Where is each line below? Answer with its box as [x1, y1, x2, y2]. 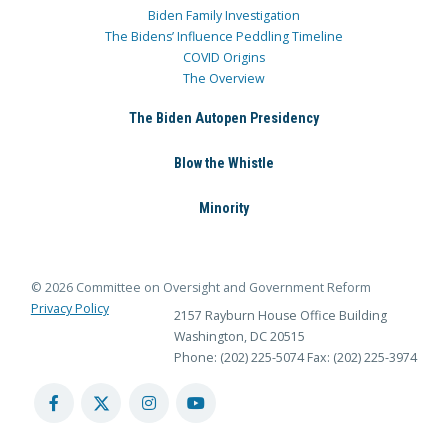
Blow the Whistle [174, 154, 274, 171]
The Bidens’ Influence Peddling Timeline [105, 27, 343, 45]
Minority [199, 200, 249, 217]
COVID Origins [183, 48, 265, 66]
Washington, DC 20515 [174, 328, 306, 346]
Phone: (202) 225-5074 [174, 349, 305, 367]
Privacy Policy [30, 300, 109, 318]
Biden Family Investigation [148, 6, 300, 24]
